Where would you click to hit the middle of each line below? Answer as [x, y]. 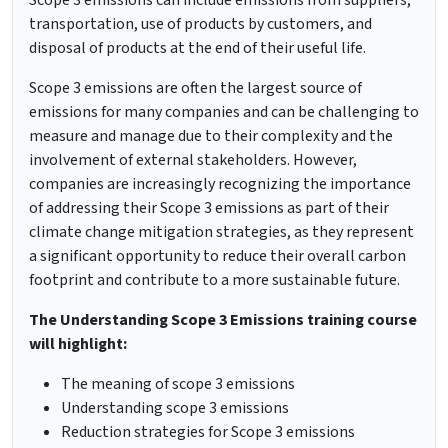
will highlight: [78, 344]
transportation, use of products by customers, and [200, 24]
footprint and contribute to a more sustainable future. [214, 280]
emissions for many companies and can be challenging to [224, 112]
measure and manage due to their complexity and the [211, 136]
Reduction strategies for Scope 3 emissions [208, 432]
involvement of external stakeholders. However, [193, 160]
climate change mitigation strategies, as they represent [221, 232]
